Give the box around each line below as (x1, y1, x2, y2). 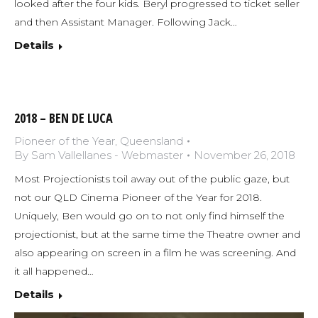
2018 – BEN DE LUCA (14, 109, 113, 126)
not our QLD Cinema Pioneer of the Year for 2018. (14, 190, 262, 204)
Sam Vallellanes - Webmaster (31, 148, 183, 162)
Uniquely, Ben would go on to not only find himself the (14, 209, 285, 222)
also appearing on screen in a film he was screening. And (14, 246, 296, 259)
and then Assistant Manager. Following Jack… (14, 15, 237, 28)
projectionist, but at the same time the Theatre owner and (14, 227, 300, 241)
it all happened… (14, 264, 94, 278)
